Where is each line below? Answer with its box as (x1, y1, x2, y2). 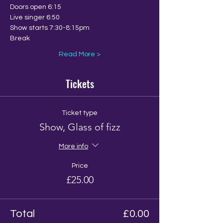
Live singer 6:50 (10, 14, 60, 21)
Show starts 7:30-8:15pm (10, 24, 90, 31)
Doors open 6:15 (10, 3, 61, 10)
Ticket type (62, 110, 98, 116)
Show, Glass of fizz (39, 121, 120, 133)
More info (59, 143, 88, 150)
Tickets (65, 76, 94, 91)
